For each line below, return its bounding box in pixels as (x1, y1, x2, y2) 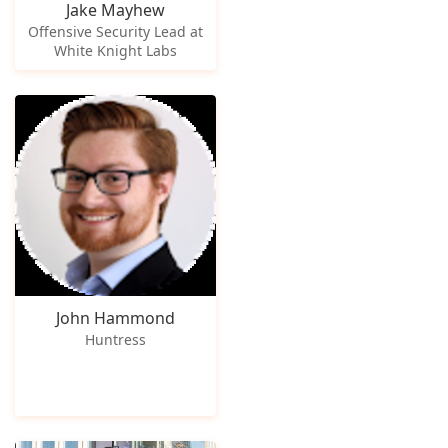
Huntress (84, 330, 146, 349)
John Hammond (55, 307, 175, 329)
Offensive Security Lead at (27, 21, 203, 41)
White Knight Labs (53, 40, 177, 60)
